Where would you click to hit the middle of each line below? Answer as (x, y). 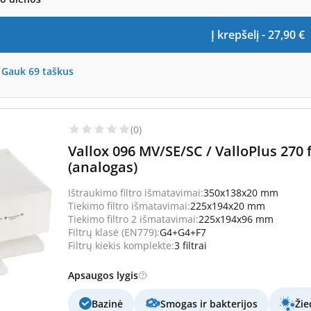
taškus (58, 71)
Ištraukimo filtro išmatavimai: (136, 192)
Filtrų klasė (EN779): (114, 232)
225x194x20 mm (228, 205)
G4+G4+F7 (183, 232)
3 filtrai (191, 245)
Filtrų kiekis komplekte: (121, 245)
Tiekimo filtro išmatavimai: (129, 205)
